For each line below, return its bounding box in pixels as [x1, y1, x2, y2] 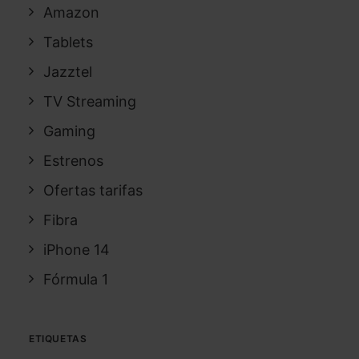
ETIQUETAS [29, 333, 87, 345]
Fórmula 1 [43, 271, 108, 288]
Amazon [43, 4, 99, 21]
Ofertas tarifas [43, 182, 143, 199]
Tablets [43, 34, 93, 50]
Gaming [43, 123, 95, 139]
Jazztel [43, 63, 92, 80]
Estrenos [43, 152, 103, 169]
